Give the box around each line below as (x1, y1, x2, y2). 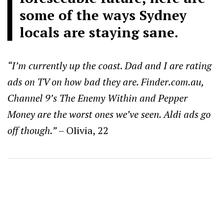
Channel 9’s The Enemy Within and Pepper (7, 91, 188, 105)
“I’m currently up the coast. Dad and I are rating (7, 58, 212, 72)
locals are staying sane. (20, 23, 178, 41)
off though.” (7, 123, 56, 137)
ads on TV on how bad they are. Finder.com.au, (7, 75, 204, 88)
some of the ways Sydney (20, 5, 187, 24)
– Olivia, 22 (56, 123, 109, 137)
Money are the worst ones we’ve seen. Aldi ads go (7, 107, 211, 121)
